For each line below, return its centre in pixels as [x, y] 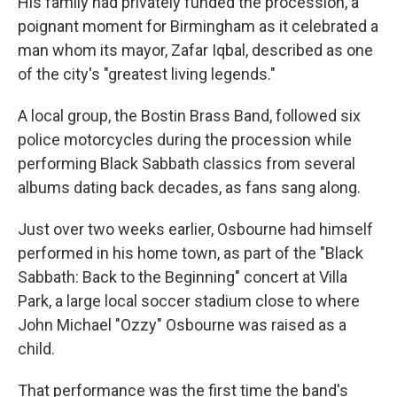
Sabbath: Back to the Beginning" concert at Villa [183, 277]
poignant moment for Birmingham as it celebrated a [198, 26]
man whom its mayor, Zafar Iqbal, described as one [195, 50]
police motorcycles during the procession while [185, 140]
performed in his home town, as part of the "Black [191, 253]
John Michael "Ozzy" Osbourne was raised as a [182, 325]
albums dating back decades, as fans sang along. [189, 187]
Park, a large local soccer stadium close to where [189, 301]
